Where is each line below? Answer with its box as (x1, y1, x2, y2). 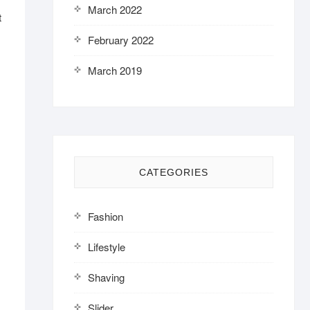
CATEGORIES (139, 167, 208, 178)
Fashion (88, 209, 123, 224)
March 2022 (88, 2, 142, 17)
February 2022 (88, 33, 154, 47)
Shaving (88, 270, 125, 284)
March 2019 (88, 63, 142, 77)
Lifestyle (88, 239, 125, 254)
